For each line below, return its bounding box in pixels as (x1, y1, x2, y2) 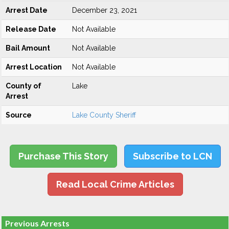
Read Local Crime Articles (56, 179, 174, 190)
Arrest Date (6, 6, 48, 14)
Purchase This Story (18, 151, 108, 162)
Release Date (6, 25, 56, 33)
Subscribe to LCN (132, 151, 212, 162)
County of (6, 82, 41, 90)
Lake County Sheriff (72, 111, 136, 119)
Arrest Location (6, 63, 62, 71)
